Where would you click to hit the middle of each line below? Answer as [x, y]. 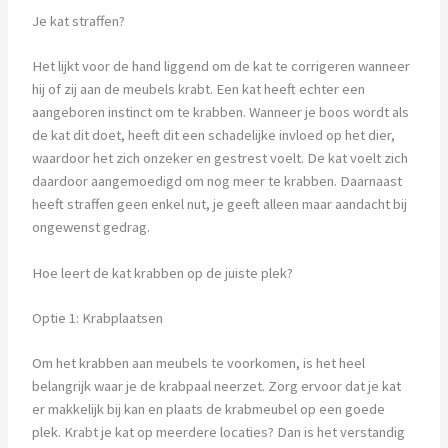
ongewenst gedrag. [90, 226]
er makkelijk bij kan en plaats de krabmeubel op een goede [208, 409]
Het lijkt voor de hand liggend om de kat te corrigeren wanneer [220, 65]
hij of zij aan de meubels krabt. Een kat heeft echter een [198, 88]
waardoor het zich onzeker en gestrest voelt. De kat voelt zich [219, 157]
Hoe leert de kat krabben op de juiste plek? [162, 273]
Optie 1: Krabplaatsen [97, 318]
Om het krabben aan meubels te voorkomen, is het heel [198, 363]
